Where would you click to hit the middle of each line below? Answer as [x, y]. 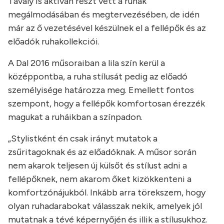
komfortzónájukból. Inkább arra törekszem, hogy [107, 192]
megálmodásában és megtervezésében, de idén [104, 14]
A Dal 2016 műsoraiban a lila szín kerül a [86, 63]
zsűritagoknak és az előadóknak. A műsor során [102, 152]
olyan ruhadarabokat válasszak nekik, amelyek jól [105, 206]
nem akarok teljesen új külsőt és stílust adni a [97, 165]
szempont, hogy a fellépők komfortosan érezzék [106, 103]
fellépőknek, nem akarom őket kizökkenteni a [100, 179]
